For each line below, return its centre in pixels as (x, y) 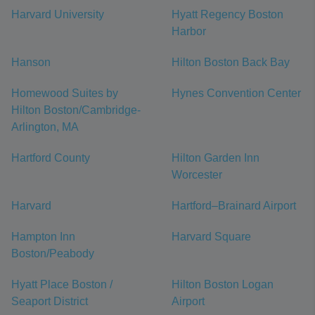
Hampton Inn (43, 237)
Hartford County (51, 158)
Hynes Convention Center (236, 94)
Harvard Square (211, 237)
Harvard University (58, 15)
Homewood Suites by (65, 94)
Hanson (31, 63)
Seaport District (50, 302)
